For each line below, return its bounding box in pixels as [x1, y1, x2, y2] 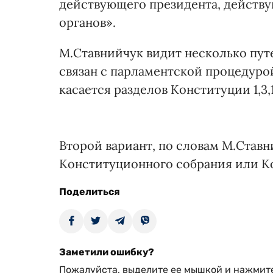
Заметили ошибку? [59, 246, 154, 258]
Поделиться [59, 186, 120, 197]
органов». [59, 15, 116, 30]
